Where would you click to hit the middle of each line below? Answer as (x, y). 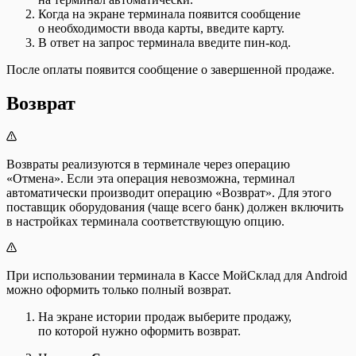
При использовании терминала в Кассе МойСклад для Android (177, 275)
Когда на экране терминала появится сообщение (169, 14)
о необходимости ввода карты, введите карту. (161, 28)
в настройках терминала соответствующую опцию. (145, 221)
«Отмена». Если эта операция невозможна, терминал (151, 178)
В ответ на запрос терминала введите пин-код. (164, 42)
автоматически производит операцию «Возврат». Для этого (169, 192)
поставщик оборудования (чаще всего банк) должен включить (175, 207)
